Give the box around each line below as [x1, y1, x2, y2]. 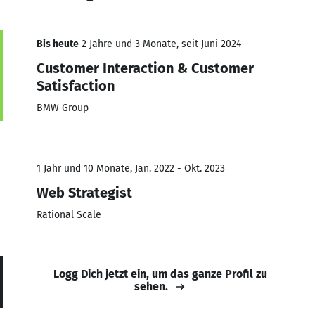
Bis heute [37, 37, 79, 50]
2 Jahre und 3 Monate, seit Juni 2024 [79, 37, 241, 50]
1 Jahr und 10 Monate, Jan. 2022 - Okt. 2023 [37, 162, 225, 174]
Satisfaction [37, 77, 115, 94]
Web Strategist [37, 184, 132, 201]
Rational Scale [37, 208, 101, 221]
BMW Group [37, 101, 89, 114]
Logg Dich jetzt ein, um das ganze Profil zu [53, 266, 267, 281]
